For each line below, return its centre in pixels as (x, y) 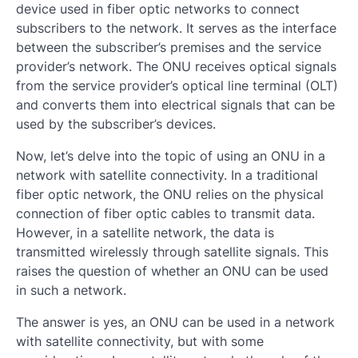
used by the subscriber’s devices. (116, 124)
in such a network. (71, 290)
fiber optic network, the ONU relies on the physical (170, 194)
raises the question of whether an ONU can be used (172, 271)
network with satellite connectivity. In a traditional (167, 175)
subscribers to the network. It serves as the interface (176, 28)
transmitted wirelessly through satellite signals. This (172, 252)
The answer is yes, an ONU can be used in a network (175, 322)
